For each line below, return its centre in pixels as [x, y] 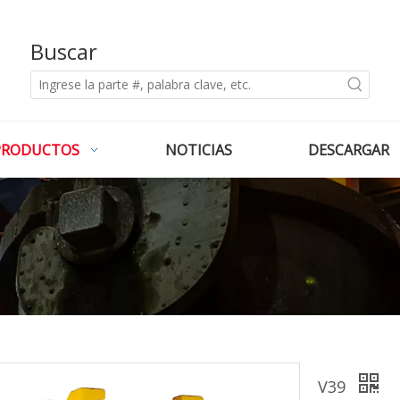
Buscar [64, 51]
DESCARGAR [348, 150]
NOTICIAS [198, 150]
